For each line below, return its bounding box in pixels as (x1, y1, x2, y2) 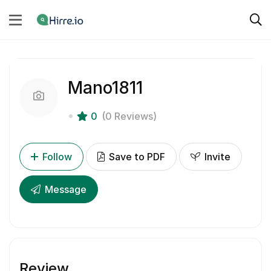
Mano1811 (68, 77, 143, 99)
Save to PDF (106, 151, 165, 163)
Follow (42, 151, 72, 163)
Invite (202, 151, 230, 163)
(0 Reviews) (102, 110, 157, 123)
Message (42, 183, 87, 196)
